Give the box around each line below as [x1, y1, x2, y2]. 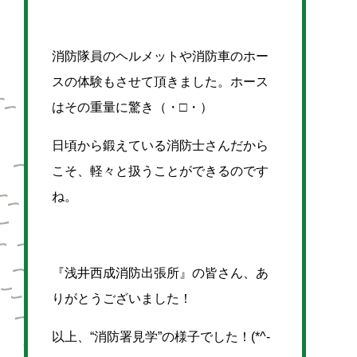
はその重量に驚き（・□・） [52, 100, 213, 114]
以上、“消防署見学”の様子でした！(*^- [52, 330, 270, 343]
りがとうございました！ [52, 292, 192, 305]
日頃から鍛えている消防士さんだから [52, 139, 269, 152]
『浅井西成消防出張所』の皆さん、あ [52, 266, 269, 280]
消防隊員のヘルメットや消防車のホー [52, 49, 269, 63]
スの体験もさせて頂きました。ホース [52, 75, 269, 88]
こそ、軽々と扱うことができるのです [52, 164, 269, 178]
